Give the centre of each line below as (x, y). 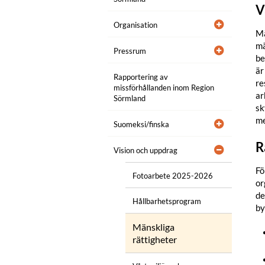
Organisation (135, 25)
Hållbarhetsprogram (167, 201)
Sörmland (130, 98)
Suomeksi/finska (141, 124)
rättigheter (155, 240)
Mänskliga (153, 227)
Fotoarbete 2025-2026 (173, 176)
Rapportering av (141, 77)
